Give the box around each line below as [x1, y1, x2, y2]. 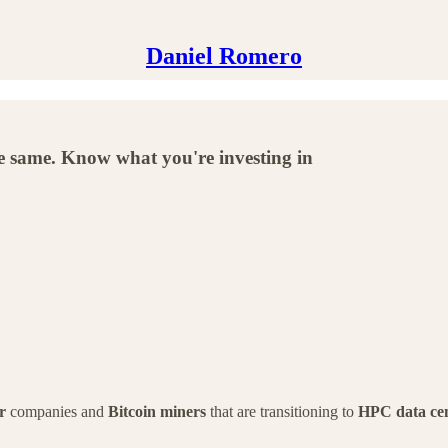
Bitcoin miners [108, 402, 206, 420]
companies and [6, 402, 108, 420]
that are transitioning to [206, 402, 358, 420]
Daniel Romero [146, 43, 302, 69]
